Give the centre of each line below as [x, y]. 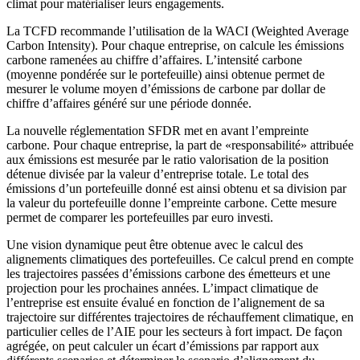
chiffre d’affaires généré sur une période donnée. [129, 103]
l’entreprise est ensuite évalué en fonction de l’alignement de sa [166, 303]
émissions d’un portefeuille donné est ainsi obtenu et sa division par [176, 188]
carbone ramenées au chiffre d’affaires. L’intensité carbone [154, 60]
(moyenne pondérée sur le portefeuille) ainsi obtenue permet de [166, 74]
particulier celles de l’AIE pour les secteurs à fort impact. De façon [174, 331]
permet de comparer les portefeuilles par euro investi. [140, 217]
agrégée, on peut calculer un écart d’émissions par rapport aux [163, 346]
